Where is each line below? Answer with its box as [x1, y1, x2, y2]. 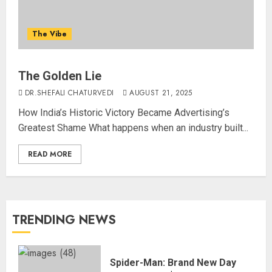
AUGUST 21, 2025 [129, 87, 192, 98]
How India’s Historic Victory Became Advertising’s [18, 107, 229, 118]
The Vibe [32, 29, 67, 39]
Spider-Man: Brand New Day [110, 257, 236, 268]
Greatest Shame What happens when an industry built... [18, 122, 248, 134]
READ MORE [28, 149, 72, 160]
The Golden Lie [18, 69, 101, 83]
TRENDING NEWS [12, 211, 116, 229]
